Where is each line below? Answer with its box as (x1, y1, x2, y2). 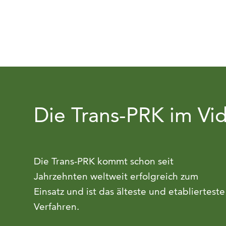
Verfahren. (34, 201, 80, 213)
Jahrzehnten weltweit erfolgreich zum (34, 171, 199, 183)
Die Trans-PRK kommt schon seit (34, 155, 174, 167)
